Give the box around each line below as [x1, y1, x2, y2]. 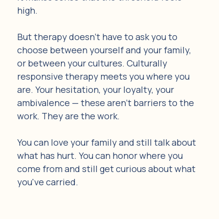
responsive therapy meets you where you [17, 70, 192, 82]
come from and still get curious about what [17, 162, 197, 175]
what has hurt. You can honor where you [17, 149, 185, 161]
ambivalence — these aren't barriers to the [17, 96, 196, 109]
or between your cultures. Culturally [17, 57, 169, 69]
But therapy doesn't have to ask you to [17, 30, 179, 43]
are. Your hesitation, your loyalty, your [17, 83, 176, 95]
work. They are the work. [17, 109, 120, 122]
